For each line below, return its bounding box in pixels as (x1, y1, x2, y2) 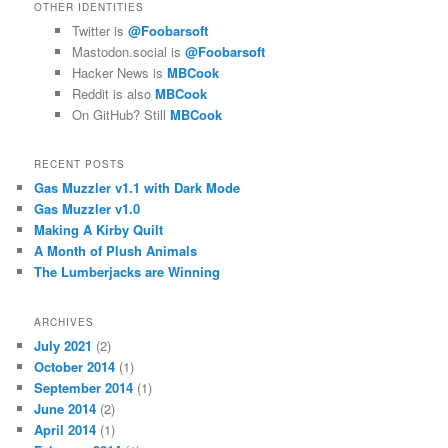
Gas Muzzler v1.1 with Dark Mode (34, 178, 241, 198)
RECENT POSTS (34, 157, 126, 172)
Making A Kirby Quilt (34, 220, 164, 240)
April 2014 (34, 419, 97, 439)
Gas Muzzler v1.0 (34, 199, 141, 219)
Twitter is (71, 21, 128, 41)
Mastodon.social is (71, 42, 185, 62)
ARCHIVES (34, 314, 95, 329)
